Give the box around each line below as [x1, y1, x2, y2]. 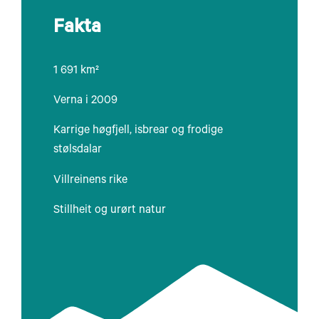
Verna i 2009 [53, 94, 117, 108]
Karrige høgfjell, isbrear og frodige [53, 125, 223, 138]
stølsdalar [53, 144, 102, 157]
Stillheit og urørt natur [53, 204, 166, 217]
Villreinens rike [53, 174, 127, 187]
